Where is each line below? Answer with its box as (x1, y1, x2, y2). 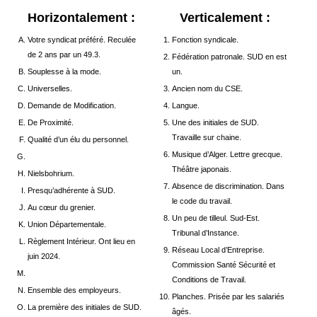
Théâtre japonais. (172, 165, 232, 173)
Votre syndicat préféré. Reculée (28, 35, 137, 44)
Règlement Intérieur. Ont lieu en (28, 237, 136, 246)
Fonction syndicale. (172, 35, 239, 44)
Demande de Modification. (28, 101, 117, 110)
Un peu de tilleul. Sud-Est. (172, 214, 260, 222)
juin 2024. (28, 252, 61, 260)
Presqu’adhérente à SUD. (28, 186, 116, 195)
